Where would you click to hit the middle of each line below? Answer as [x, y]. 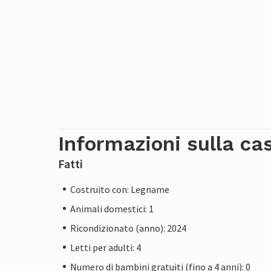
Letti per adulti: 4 [106, 247]
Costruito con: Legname [120, 189]
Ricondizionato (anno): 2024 [128, 228]
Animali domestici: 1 [112, 208]
